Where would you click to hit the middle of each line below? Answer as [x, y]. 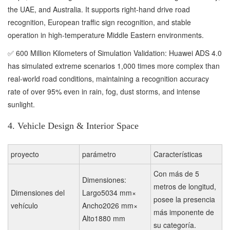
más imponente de [184, 212]
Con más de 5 [176, 173]
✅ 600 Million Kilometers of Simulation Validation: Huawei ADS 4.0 [115, 53]
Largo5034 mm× [109, 192]
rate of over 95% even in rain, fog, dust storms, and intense [104, 91]
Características [178, 154]
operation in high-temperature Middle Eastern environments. [106, 35]
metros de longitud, [185, 186]
